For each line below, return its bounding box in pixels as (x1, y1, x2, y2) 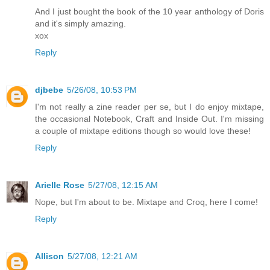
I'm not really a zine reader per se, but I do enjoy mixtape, (35, 102, 264, 112)
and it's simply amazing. (35, 19, 126, 29)
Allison (35, 251, 64, 262)
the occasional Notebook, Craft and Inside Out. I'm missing (35, 114, 264, 124)
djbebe (35, 85, 63, 95)
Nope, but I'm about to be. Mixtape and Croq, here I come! (35, 197, 258, 207)
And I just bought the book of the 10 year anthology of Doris (35, 7, 264, 17)
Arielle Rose (35, 180, 84, 190)
